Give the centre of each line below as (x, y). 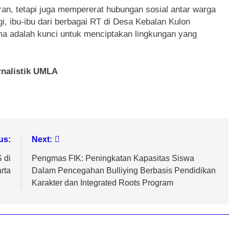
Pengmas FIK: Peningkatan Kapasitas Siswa (113, 158)
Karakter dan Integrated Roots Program (102, 182)
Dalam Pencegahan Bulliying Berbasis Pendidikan (123, 170)
